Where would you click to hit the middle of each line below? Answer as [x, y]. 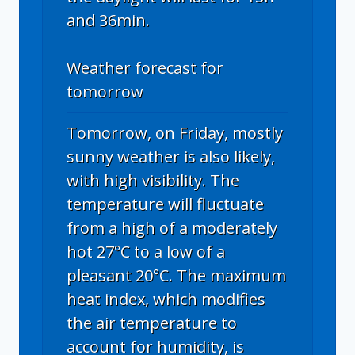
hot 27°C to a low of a [146, 251]
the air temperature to [152, 323]
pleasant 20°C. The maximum [176, 275]
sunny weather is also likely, [171, 156]
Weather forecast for [145, 67]
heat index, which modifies [166, 299]
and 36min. [108, 20]
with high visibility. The [153, 180]
